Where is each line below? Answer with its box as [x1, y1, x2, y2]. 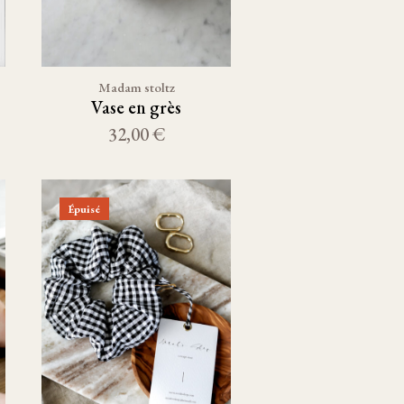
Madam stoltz [97, 78, 175, 96]
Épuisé [69, 201, 100, 216]
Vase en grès [91, 96, 181, 119]
